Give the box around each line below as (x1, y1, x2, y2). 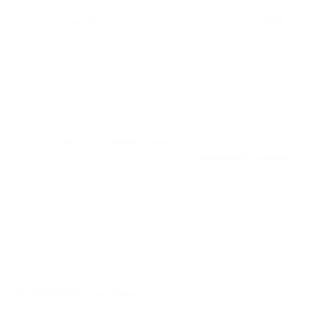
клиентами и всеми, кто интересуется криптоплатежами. (14, 210, 286, 224)
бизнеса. (14, 255, 56, 268)
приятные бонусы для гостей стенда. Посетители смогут (14, 120, 284, 133)
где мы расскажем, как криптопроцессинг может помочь (14, 29, 283, 42)
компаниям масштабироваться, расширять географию (14, 44, 270, 57)
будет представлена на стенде (110, 14, 262, 27)
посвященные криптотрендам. (14, 164, 157, 177)
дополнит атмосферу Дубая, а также (14, 149, 191, 162)
